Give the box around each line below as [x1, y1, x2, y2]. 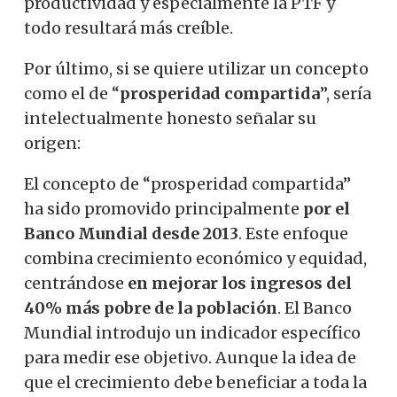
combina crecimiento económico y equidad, [24, 247, 367, 269]
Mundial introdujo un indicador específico [24, 322, 361, 343]
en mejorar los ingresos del [128, 272, 352, 293]
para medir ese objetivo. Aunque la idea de [24, 346, 356, 368]
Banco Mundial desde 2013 [24, 222, 238, 244]
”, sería [320, 82, 371, 104]
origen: [24, 132, 81, 153]
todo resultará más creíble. [24, 17, 233, 38]
